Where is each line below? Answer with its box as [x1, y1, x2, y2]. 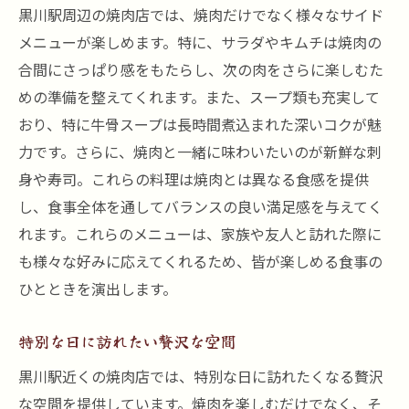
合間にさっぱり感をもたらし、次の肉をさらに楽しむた [18, 58, 383, 80]
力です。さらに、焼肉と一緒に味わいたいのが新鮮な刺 [18, 141, 382, 163]
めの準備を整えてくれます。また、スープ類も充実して [18, 86, 380, 108]
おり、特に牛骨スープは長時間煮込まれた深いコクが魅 [18, 113, 382, 135]
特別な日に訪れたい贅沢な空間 [18, 330, 236, 352]
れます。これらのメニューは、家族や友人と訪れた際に [18, 223, 382, 245]
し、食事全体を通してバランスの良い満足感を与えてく [18, 195, 383, 217]
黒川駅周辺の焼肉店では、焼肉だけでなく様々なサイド [18, 4, 383, 26]
